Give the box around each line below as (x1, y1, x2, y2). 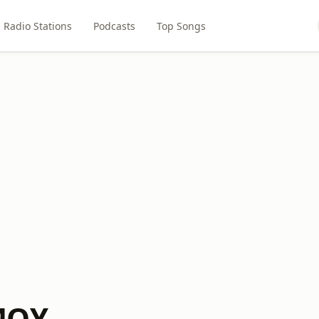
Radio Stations (3, 19, 72, 33)
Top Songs (156, 19, 206, 33)
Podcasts (93, 19, 135, 33)
